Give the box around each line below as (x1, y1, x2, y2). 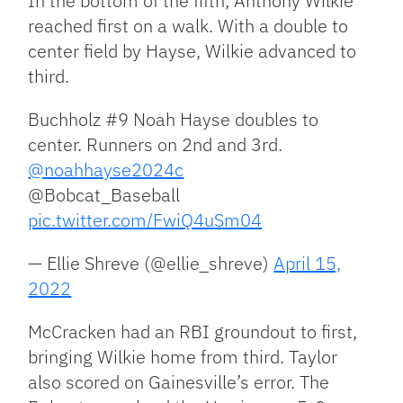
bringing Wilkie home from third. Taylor (28, 344, 338, 369)
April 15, (273, 250, 342, 275)
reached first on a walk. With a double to (28, 13, 349, 38)
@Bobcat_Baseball (28, 182, 181, 207)
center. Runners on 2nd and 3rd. (28, 131, 283, 157)
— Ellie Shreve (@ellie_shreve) (28, 250, 274, 275)
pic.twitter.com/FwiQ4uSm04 (28, 207, 263, 232)
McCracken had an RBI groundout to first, (28, 318, 358, 344)
